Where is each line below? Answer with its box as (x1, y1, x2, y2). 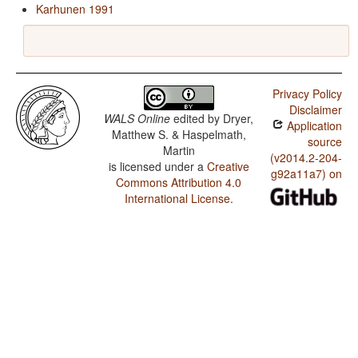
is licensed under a (108, 158, 207, 175)
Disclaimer (288, 101, 342, 118)
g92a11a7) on (270, 165, 342, 182)
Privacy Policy (272, 86, 342, 102)
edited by (170, 110, 224, 127)
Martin (162, 142, 195, 159)
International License (124, 190, 230, 207)
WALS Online (104, 110, 171, 127)
